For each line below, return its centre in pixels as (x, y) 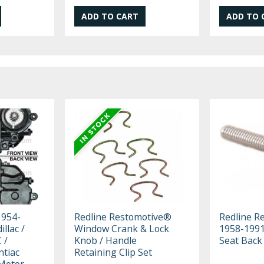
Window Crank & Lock (122, 228)
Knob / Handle (106, 240)
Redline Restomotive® (123, 217)
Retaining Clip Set (113, 252)
